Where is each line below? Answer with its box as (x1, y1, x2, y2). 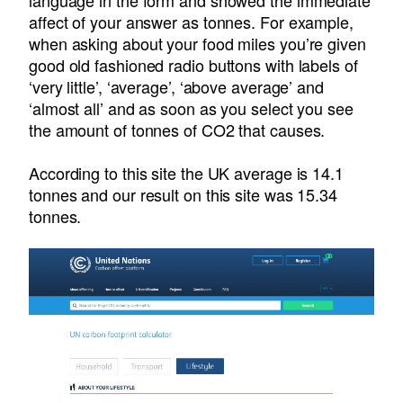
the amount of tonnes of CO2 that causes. (29, 118, 326, 142)
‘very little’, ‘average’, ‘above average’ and (29, 75, 324, 99)
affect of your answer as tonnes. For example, (29, 10, 354, 34)
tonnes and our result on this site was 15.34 (29, 183, 338, 207)
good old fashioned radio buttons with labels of (29, 53, 358, 77)
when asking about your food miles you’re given (29, 31, 366, 56)
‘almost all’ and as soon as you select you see (29, 96, 354, 121)
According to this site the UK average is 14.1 (29, 161, 344, 185)
